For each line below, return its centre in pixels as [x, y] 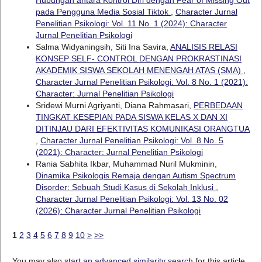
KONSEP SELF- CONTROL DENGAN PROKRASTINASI [138, 58]
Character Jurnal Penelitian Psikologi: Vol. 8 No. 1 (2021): [142, 82]
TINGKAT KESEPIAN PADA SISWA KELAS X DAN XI [131, 117]
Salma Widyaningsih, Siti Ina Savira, [103, 46]
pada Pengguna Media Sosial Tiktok [103, 11]
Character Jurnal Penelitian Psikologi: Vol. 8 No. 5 [132, 140]
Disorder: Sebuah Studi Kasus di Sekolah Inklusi [125, 187]
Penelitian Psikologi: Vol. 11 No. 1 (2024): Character [131, 23]
